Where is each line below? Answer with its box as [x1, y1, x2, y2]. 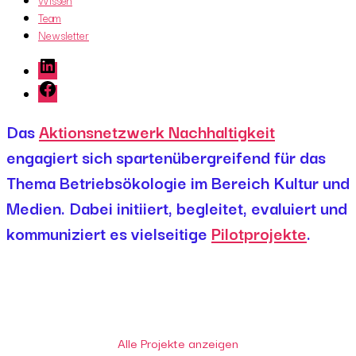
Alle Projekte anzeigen [118, 332, 238, 352]
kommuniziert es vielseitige [6, 219, 211, 246]
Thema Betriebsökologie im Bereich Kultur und [6, 168, 350, 195]
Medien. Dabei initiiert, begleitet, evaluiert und [6, 194, 347, 220]
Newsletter [38, 26, 89, 44]
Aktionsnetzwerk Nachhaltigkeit [39, 118, 275, 144]
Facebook [37, 79, 82, 96]
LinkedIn [37, 56, 79, 73]
